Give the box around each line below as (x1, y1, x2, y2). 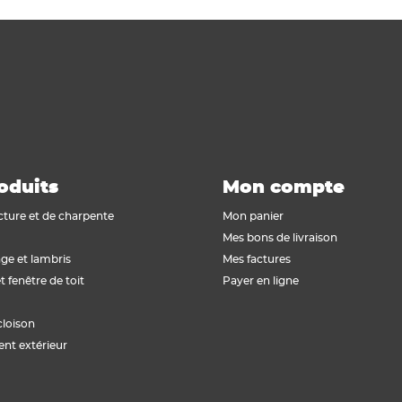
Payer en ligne (223, 275, 299, 286)
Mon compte (223, 179, 345, 197)
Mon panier (223, 211, 284, 222)
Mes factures (223, 254, 291, 265)
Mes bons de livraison (223, 232, 337, 243)
